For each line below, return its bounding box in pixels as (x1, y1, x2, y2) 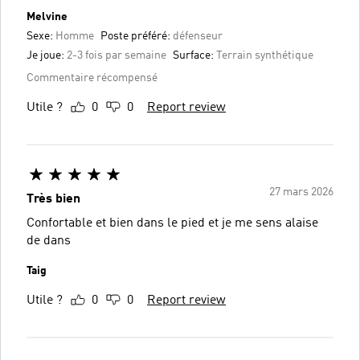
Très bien (27, 192, 80, 206)
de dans (27, 234, 71, 247)
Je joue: (27, 49, 67, 61)
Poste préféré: (100, 30, 173, 42)
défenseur (173, 30, 223, 42)
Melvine (27, 10, 67, 22)
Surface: (173, 49, 216, 61)
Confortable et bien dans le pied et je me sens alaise (27, 216, 318, 230)
